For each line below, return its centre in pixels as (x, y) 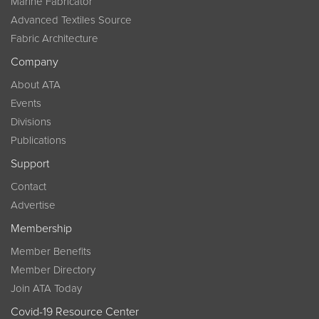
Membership (41, 229)
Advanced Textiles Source (71, 20)
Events (26, 103)
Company (35, 62)
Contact (28, 187)
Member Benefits (51, 251)
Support (30, 164)
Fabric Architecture (54, 38)
